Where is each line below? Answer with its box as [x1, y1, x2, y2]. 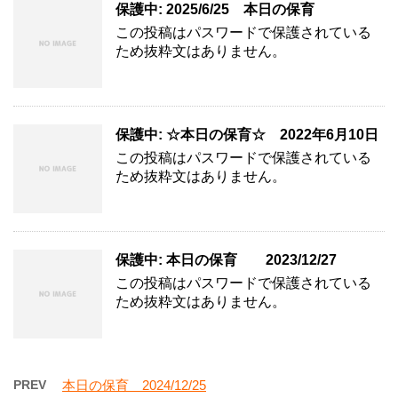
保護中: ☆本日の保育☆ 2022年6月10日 [115, 126, 378, 142]
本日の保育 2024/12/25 [62, 377, 206, 393]
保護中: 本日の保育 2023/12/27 [115, 251, 337, 267]
